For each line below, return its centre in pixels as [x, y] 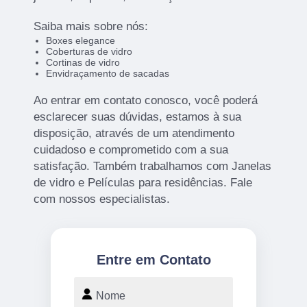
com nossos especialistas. [102, 199]
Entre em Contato [153, 260]
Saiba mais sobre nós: [91, 27]
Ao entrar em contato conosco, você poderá [146, 101]
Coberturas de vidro [89, 52]
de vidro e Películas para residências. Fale [143, 183]
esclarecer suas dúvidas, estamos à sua [138, 117]
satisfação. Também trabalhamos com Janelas [153, 167]
